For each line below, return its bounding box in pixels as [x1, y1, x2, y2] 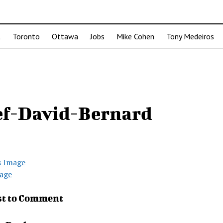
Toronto [12, 31, 40, 41]
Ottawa [52, 31, 78, 41]
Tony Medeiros [166, 31, 214, 41]
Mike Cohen [116, 31, 154, 41]
